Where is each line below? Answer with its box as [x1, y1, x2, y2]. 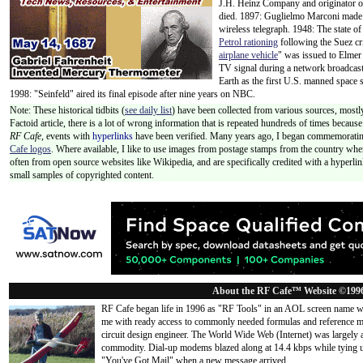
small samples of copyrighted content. [10, 169, 154, 181]
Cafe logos [10, 143, 51, 155]
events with [46, 130, 92, 142]
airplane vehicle [219, 49, 278, 61]
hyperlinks [92, 130, 133, 142]
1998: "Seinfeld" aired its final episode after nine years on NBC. [10, 88, 255, 100]
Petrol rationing [219, 36, 278, 48]
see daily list [125, 105, 172, 116]
